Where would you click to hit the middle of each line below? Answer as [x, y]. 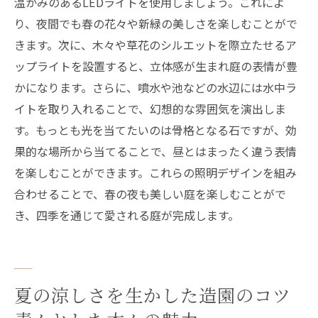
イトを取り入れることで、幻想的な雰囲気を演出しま [150, 109]
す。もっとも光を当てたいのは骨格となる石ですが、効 [155, 130]
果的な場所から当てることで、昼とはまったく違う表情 [155, 151]
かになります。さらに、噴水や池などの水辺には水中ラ [155, 87]
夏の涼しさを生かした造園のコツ [153, 295]
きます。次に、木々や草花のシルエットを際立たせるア [155, 45]
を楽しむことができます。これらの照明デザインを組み [155, 172]
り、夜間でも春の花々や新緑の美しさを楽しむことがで [156, 23]
